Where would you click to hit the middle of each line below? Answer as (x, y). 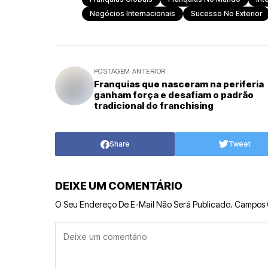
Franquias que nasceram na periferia (179, 84)
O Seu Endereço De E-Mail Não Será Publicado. (144, 204)
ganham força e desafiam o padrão (174, 95)
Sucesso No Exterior (226, 13)
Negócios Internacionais (133, 13)
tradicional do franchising (154, 106)
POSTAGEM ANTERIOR (130, 71)
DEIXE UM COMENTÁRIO (119, 186)
